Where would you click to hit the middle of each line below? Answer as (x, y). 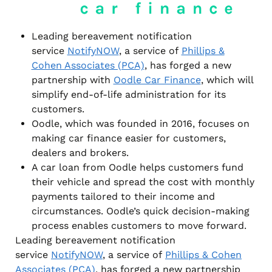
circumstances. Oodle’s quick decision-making (140, 211)
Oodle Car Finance (157, 80)
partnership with (72, 80)
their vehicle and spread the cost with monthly (143, 182)
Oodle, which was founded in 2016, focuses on (140, 123)
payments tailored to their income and (123, 196)
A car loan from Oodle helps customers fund (137, 167)
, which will (227, 80)
